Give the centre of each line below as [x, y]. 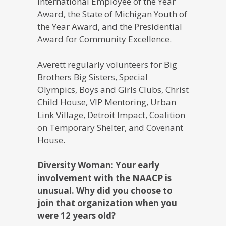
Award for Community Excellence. [104, 39]
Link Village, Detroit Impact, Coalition [111, 115]
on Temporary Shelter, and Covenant [110, 127]
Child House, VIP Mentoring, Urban [107, 102]
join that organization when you [107, 203]
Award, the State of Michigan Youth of [112, 14]
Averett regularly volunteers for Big [107, 64]
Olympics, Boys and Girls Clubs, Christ [113, 89]
